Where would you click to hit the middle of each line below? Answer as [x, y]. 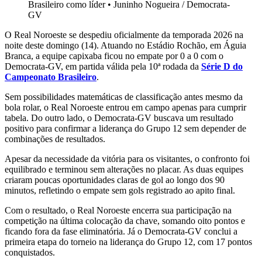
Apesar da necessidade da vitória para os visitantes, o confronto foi [127, 159]
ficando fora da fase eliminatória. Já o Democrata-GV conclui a [121, 232]
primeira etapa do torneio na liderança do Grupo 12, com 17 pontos [128, 242]
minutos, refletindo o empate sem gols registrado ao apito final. [120, 191]
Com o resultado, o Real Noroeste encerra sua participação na [118, 211]
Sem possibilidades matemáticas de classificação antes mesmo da [124, 97]
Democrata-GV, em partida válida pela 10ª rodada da [103, 67]
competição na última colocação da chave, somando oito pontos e [125, 221]
